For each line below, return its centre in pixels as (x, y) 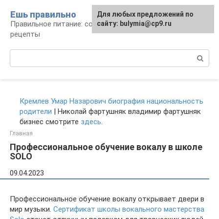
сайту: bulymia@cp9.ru (134, 23)
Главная (21, 133)
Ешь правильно (43, 14)
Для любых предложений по (145, 14)
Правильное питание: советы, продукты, (80, 24)
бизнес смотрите (50, 122)
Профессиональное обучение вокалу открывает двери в (107, 199)
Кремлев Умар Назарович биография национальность (111, 101)
